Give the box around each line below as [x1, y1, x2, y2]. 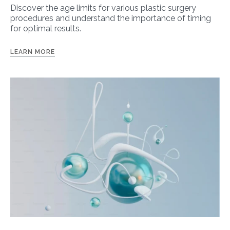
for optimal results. [10, 24, 81, 34]
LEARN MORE [10, 48, 55, 56]
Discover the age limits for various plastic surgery [10, 3, 196, 13]
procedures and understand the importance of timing [10, 13, 211, 24]
